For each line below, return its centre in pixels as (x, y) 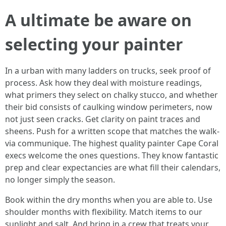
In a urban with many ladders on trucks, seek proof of (108, 71)
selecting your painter (94, 44)
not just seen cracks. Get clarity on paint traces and (103, 119)
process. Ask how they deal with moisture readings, (103, 83)
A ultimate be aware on (98, 20)
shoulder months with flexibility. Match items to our (104, 212)
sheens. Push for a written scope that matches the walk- (112, 131)
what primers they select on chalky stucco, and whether (111, 95)
